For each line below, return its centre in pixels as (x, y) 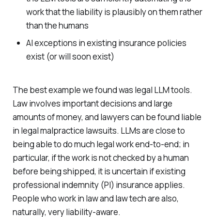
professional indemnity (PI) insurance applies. (99, 185)
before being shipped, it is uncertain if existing (99, 171)
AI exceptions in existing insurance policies (106, 43)
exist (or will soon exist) (70, 57)
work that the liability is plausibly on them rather (114, 12)
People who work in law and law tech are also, (95, 198)
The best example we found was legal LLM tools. (102, 90)
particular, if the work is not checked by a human (101, 157)
